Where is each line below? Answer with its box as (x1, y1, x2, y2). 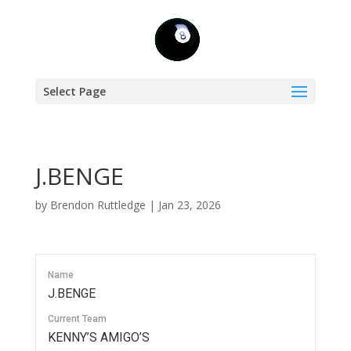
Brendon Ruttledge (49, 197, 146, 212)
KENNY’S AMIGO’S (47, 330, 150, 345)
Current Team (47, 313, 107, 324)
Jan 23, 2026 (157, 197, 221, 212)
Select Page (42, 84, 106, 99)
